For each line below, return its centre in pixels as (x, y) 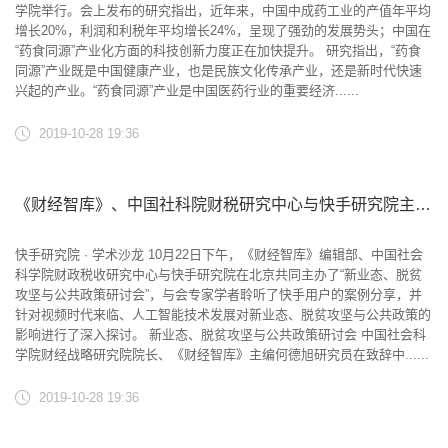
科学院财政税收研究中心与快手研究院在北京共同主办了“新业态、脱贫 (218, 274)
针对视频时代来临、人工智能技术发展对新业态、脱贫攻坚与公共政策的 (223, 314)
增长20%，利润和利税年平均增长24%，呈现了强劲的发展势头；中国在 (223, 30)
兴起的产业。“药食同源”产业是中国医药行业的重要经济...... (187, 90)
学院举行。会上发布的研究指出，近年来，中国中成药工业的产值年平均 (223, 10)
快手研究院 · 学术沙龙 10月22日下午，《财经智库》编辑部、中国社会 (219, 254)
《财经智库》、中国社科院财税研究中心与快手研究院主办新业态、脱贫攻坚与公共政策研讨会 (423, 204)
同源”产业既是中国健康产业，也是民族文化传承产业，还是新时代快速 (218, 70)
